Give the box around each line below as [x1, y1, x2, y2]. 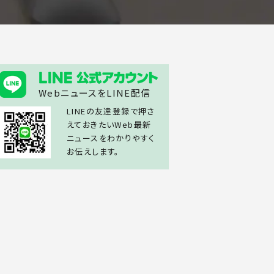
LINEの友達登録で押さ [67, 105, 155, 117]
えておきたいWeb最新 [67, 119, 152, 131]
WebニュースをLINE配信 [39, 86, 151, 100]
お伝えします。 [67, 146, 120, 158]
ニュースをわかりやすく [67, 132, 155, 144]
